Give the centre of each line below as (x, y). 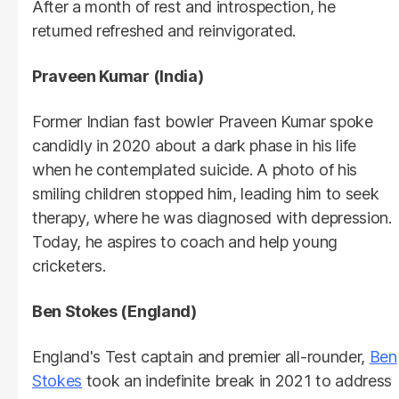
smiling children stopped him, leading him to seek (206, 193)
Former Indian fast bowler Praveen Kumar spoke (203, 121)
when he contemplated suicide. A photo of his (195, 169)
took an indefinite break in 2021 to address (237, 380)
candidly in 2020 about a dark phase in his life (194, 145)
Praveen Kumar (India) (118, 76)
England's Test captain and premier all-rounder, (201, 356)
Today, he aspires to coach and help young (185, 241)
